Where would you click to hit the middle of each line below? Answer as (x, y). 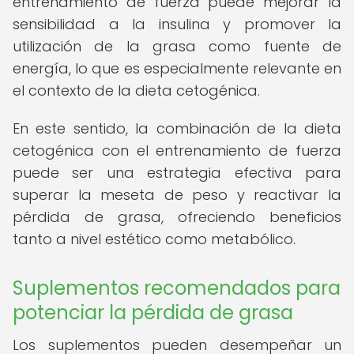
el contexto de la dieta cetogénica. (136, 90)
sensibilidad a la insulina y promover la (177, 24)
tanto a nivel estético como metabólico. (154, 239)
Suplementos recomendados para (177, 288)
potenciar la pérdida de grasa (153, 313)
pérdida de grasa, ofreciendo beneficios (177, 217)
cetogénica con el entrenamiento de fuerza (177, 151)
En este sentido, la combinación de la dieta (177, 128)
